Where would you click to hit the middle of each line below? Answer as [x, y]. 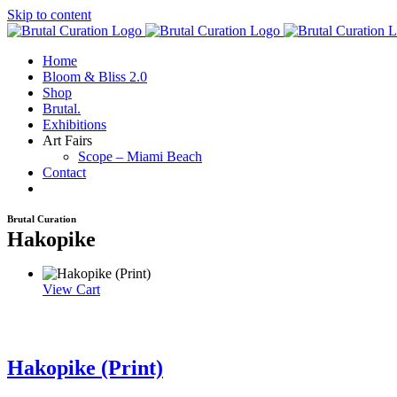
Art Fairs [67, 140]
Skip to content [49, 15]
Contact [64, 172]
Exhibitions [74, 125]
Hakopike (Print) [85, 367]
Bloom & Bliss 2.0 [95, 77]
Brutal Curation [42, 219]
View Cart [71, 289]
